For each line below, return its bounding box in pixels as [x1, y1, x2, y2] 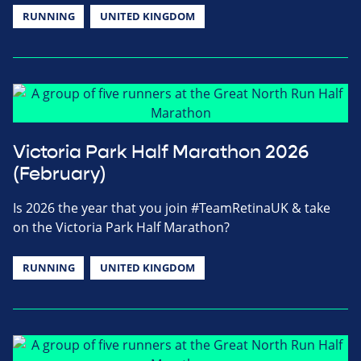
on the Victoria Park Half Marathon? [13, 218, 230, 237]
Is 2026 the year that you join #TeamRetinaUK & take [13, 199, 330, 218]
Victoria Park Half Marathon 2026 [13, 141, 309, 164]
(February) [13, 163, 106, 186]
